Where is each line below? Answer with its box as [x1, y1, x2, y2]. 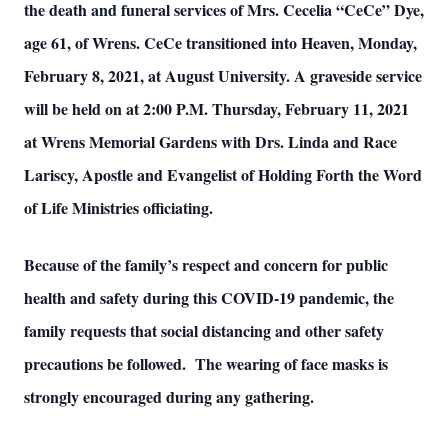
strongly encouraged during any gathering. [24, 385, 314, 408]
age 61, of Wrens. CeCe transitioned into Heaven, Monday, [24, 31, 417, 54]
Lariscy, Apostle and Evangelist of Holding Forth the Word [24, 163, 422, 186]
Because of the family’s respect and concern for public [24, 253, 388, 276]
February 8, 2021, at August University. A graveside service [24, 64, 422, 87]
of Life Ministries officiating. [24, 196, 213, 219]
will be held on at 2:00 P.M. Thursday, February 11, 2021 [24, 97, 409, 120]
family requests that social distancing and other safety [24, 319, 384, 342]
